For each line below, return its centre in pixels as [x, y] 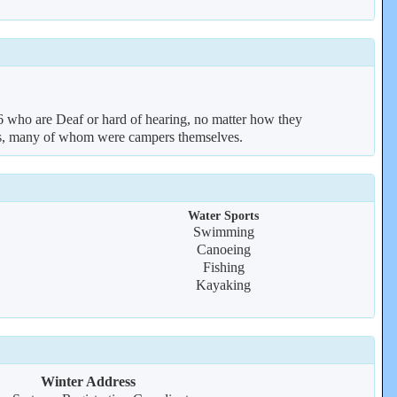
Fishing [223, 267]
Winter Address [88, 381]
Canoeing [223, 249]
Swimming [223, 232]
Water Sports [224, 215]
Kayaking [224, 285]
